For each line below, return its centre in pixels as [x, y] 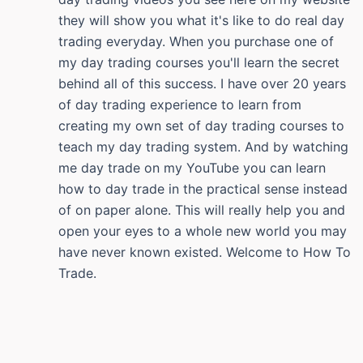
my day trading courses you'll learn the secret [199, 62]
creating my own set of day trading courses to [201, 125]
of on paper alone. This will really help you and [202, 209]
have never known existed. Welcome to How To [205, 252]
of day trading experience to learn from [180, 104]
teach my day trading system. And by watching [203, 146]
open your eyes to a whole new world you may [203, 231]
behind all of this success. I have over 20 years [202, 83]
